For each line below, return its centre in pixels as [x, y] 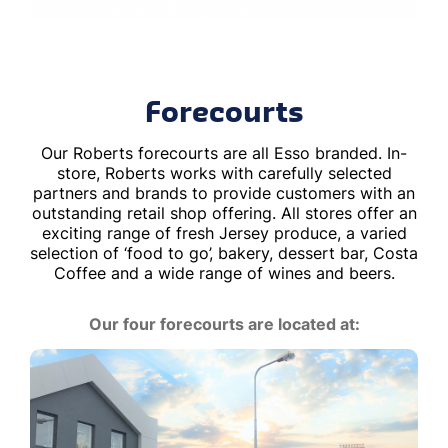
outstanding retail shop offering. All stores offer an [224, 212]
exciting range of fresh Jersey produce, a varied [224, 232]
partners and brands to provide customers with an [224, 192]
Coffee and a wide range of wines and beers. [224, 272]
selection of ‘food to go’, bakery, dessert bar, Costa [224, 252]
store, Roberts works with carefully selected [224, 172]
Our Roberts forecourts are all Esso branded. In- [224, 152]
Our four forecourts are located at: [224, 323]
